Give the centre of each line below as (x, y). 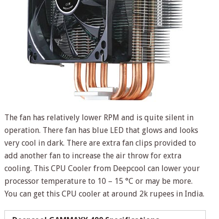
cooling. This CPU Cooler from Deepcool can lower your (102, 168)
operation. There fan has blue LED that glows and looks (101, 130)
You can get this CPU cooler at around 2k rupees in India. (104, 194)
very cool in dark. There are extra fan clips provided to (100, 143)
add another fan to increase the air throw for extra (93, 155)
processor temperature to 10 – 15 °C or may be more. (98, 181)
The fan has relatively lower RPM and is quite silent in (99, 117)
